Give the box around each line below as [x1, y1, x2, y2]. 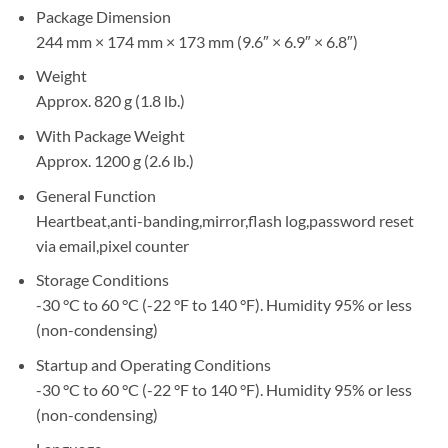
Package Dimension [35, 6, 171, 26]
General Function [35, 185, 156, 205]
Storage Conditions [35, 270, 169, 290]
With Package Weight [35, 126, 185, 146]
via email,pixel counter [35, 235, 189, 255]
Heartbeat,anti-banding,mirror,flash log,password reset [35, 210, 414, 230]
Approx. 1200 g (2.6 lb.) [35, 151, 194, 171]
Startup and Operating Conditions [35, 354, 271, 374]
